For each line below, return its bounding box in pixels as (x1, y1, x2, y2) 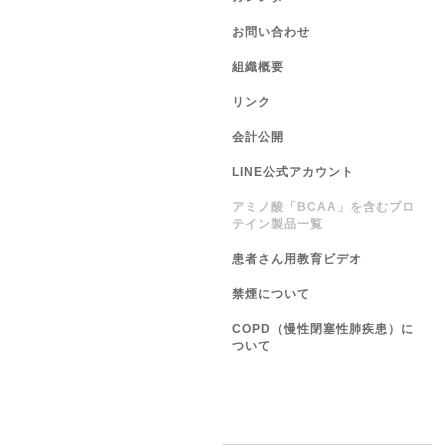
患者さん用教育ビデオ (232, 252, 362, 266)
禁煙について (232, 287, 310, 301)
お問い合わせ (232, 25, 310, 39)
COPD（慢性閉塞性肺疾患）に (232, 322, 414, 336)
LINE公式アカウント (232, 165, 354, 179)
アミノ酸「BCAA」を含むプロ (232, 200, 415, 214)
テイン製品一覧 (232, 217, 323, 231)
